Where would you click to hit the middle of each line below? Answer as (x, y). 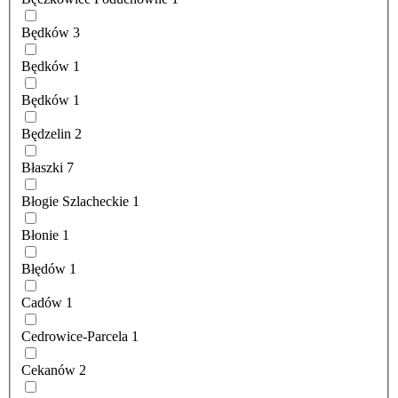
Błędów (44, 269)
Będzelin (46, 134)
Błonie (40, 235)
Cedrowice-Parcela (75, 337)
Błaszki (42, 168)
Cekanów (48, 370)
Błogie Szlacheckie (75, 202)
